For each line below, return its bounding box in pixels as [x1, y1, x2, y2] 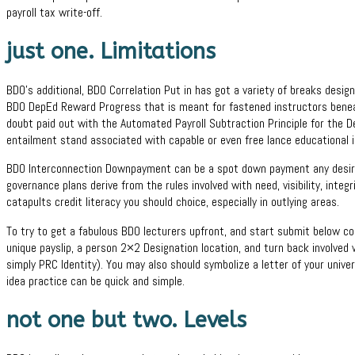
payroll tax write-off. [6, 4, 102, 21]
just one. [6, 39, 101, 65]
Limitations [101, 39, 216, 65]
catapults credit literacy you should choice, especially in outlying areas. [6, 194, 339, 211]
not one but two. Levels [6, 307, 246, 334]
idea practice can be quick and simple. [6, 273, 185, 289]
